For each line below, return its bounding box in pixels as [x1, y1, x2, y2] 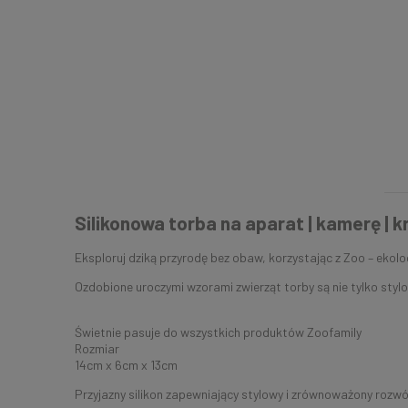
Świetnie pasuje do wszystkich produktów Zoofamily [75, 324, 362, 341]
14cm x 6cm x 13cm [75, 357, 178, 373]
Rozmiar [75, 341, 119, 357]
